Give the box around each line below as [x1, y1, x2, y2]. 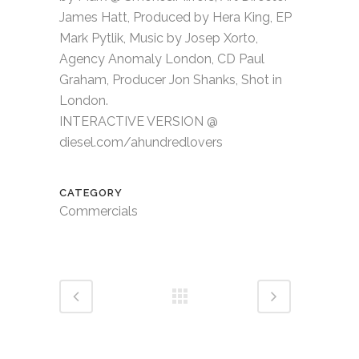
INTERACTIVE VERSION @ [59, 113, 218, 129]
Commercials [59, 203, 138, 219]
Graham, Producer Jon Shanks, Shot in [59, 71, 282, 87]
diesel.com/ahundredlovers [59, 134, 223, 150]
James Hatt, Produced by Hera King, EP [59, 9, 292, 25]
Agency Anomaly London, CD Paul [59, 50, 264, 67]
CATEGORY [59, 186, 123, 199]
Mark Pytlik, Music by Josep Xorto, [59, 30, 258, 46]
